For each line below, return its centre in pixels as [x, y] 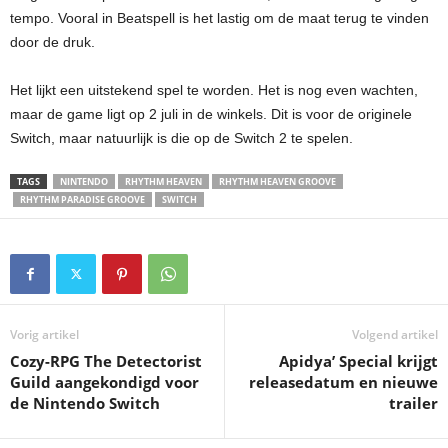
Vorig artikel [44, 334]
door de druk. [52, 42]
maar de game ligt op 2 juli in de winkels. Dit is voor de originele [211, 114]
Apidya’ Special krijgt [358, 361]
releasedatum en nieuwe [343, 382]
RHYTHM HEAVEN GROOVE [277, 181]
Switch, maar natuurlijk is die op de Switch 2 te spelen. [181, 138]
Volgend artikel [395, 334]
